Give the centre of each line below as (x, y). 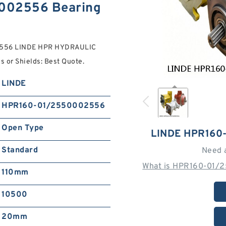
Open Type (23, 128)
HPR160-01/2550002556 (53, 106)
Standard (20, 150)
